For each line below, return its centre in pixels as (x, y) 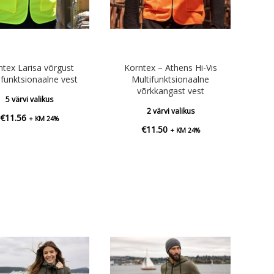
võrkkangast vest (170, 91)
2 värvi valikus (170, 111)
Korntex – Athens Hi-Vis (170, 67)
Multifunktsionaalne (171, 79)
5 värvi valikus (29, 99)
